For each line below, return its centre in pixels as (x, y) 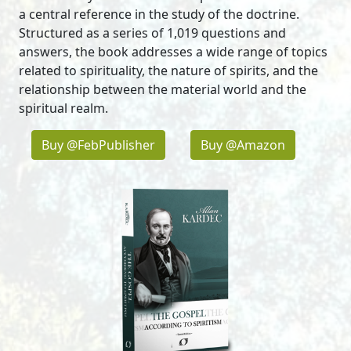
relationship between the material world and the (163, 90)
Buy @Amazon (243, 145)
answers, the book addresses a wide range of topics (173, 52)
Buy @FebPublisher (98, 145)
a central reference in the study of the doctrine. (159, 14)
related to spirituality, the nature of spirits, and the (168, 71)
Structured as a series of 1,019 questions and (152, 33)
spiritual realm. (63, 109)
